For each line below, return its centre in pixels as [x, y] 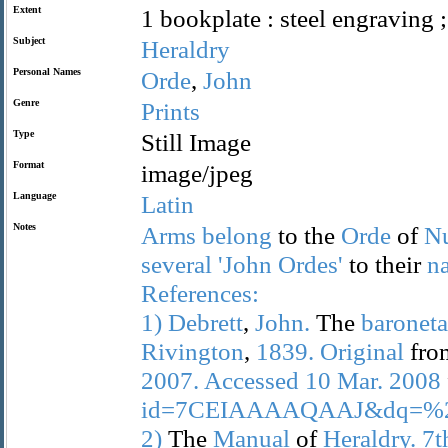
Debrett [205, 322]
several [176, 264]
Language [34, 195]
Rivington [192, 351]
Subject [29, 40]
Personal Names [47, 71]
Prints [170, 111]
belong [237, 235]
